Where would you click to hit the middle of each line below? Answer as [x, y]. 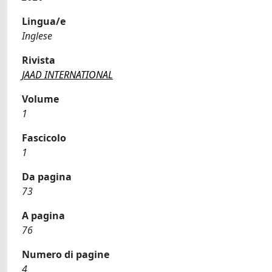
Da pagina [47, 177]
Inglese [37, 36]
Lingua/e [44, 21]
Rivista [39, 60]
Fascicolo [44, 138]
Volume [40, 99]
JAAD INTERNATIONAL [67, 75]
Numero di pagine [66, 254]
